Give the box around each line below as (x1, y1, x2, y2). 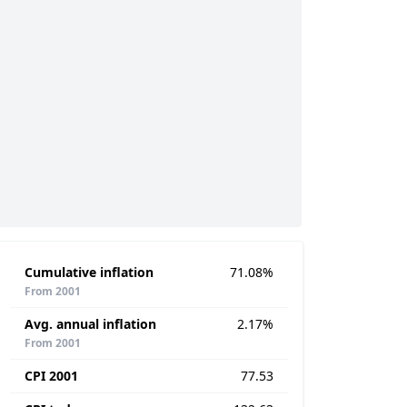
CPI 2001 (25, 367, 78, 384)
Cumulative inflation (25, 263, 154, 281)
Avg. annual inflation (25, 315, 156, 333)
